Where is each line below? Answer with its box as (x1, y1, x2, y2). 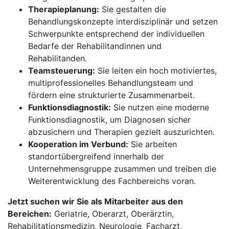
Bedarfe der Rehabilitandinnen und (28, 41, 162, 51)
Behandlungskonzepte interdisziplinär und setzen (28, 16, 218, 27)
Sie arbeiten (128, 139, 177, 149)
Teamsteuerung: (28, 65, 95, 76)
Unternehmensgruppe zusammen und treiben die (28, 164, 216, 174)
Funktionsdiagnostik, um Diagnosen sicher (28, 114, 191, 125)
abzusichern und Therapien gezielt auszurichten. (28, 127, 215, 137)
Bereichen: (8, 209, 52, 219)
